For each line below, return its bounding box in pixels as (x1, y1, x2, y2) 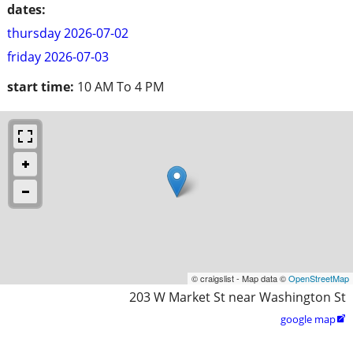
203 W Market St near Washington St (129, 288, 346, 306)
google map (281, 311, 336, 326)
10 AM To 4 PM (77, 77, 164, 95)
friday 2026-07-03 (7, 47, 109, 65)
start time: (7, 77, 74, 95)
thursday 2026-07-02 (7, 24, 128, 42)
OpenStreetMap (288, 271, 349, 284)
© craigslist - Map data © (191, 271, 288, 284)
